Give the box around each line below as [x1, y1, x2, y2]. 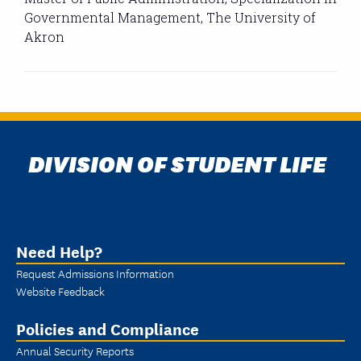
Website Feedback [16, 282, 105, 301]
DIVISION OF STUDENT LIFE [28, 143, 326, 180]
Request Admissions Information [16, 264, 174, 283]
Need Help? [16, 239, 102, 263]
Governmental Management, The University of [24, 8, 316, 26]
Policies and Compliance [16, 317, 199, 341]
